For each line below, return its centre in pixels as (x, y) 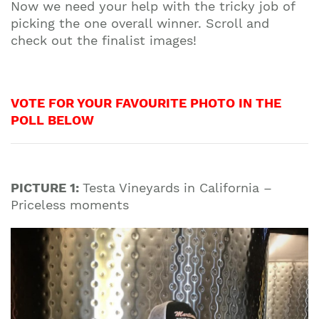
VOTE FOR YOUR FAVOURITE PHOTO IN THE (146, 103)
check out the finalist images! (104, 40)
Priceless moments (70, 205)
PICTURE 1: (47, 188)
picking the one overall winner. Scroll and (140, 23)
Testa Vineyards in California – (177, 188)
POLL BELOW (52, 120)
